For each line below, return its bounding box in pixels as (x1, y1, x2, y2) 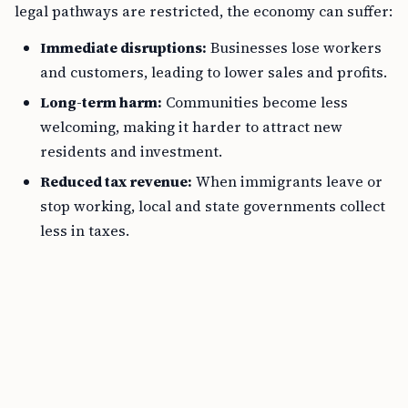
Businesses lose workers (207, 37, 382, 57)
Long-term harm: (40, 92, 162, 112)
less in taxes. (40, 220, 129, 240)
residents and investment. (40, 141, 222, 161)
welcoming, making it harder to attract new (40, 117, 342, 137)
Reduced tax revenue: (40, 171, 192, 191)
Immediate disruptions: (40, 37, 207, 57)
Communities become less (162, 92, 348, 112)
